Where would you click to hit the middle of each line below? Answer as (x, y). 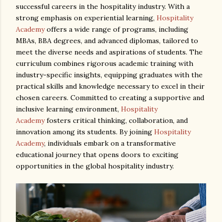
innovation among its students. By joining (85, 132)
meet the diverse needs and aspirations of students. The (109, 52)
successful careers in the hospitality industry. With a (103, 6)
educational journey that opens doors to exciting (97, 155)
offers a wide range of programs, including (116, 29)
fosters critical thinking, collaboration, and (116, 120)
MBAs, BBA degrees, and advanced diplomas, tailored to (107, 41)
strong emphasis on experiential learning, (86, 18)
